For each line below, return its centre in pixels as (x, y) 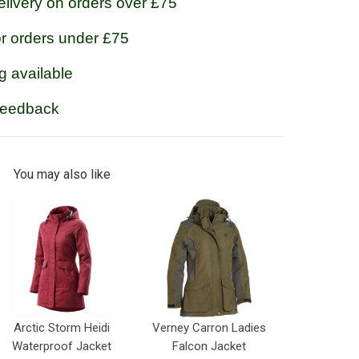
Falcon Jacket (210, 347)
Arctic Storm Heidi (61, 328)
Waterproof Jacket (61, 347)
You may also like (62, 174)
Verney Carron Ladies (210, 328)
